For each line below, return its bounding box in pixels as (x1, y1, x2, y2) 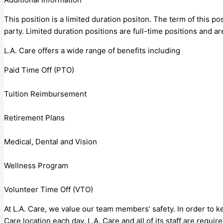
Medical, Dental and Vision (4, 136, 97, 146)
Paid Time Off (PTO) (4, 65, 74, 75)
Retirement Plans (4, 112, 65, 122)
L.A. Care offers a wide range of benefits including (4, 45, 180, 55)
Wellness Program (4, 160, 68, 170)
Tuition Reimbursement (4, 89, 87, 99)
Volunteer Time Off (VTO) (4, 184, 93, 194)
